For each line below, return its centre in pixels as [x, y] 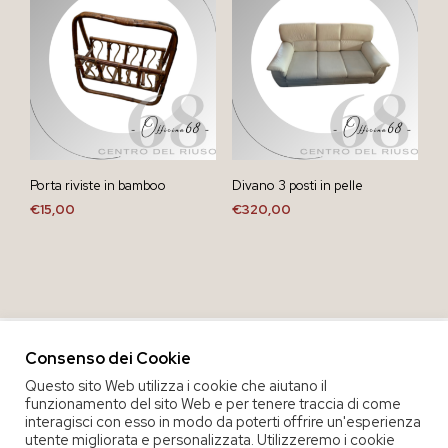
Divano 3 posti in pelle [297, 185]
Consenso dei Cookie [108, 358]
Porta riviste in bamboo [98, 185]
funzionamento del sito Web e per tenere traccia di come [213, 403]
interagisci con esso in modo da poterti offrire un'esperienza [223, 421]
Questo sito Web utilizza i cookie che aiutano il [176, 385]
